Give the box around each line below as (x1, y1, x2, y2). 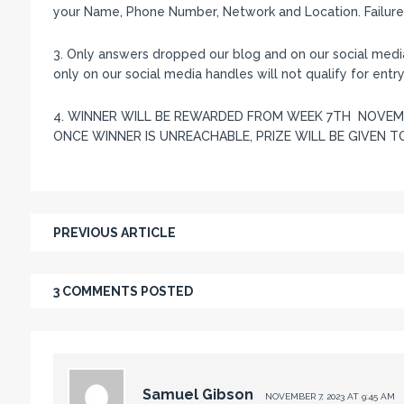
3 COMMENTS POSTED (52, 284, 193, 298)
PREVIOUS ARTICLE (52, 225, 176, 240)
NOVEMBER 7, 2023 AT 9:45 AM (264, 391, 395, 402)
